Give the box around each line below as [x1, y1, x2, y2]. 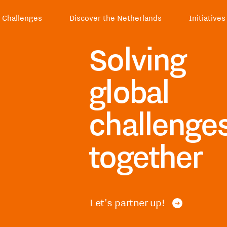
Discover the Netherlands [69, 13, 162, 23]
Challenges [2, 13, 42, 23]
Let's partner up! [90, 196, 165, 209]
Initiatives [188, 13, 225, 23]
